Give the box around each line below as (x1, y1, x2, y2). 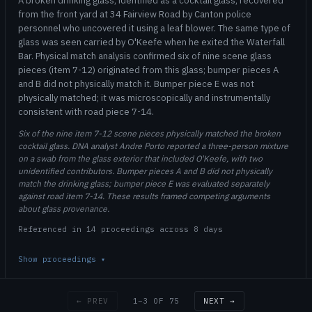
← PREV (77, 296, 109, 306)
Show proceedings (18, 253, 101, 264)
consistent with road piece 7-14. (18, 106, 154, 118)
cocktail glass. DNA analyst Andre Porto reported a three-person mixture (18, 140, 288, 151)
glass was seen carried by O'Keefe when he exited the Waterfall (18, 36, 285, 49)
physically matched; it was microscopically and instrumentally (18, 92, 270, 104)
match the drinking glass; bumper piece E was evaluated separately (18, 178, 270, 189)
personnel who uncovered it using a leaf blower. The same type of (18, 22, 290, 35)
